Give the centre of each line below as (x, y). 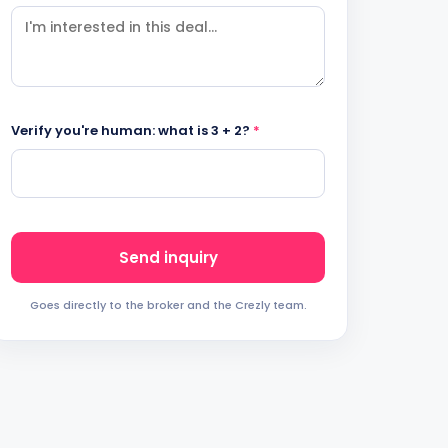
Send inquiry (168, 257)
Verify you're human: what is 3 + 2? (132, 130)
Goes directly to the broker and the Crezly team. (168, 305)
